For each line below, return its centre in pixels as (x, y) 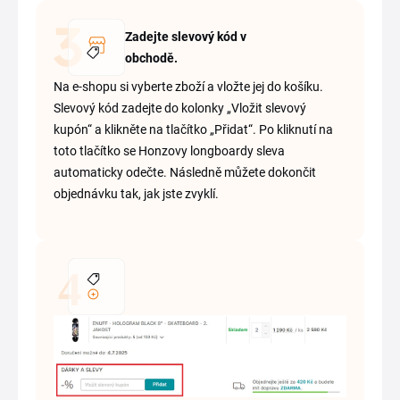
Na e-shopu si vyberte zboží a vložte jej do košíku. (188, 86)
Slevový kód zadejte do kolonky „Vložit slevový (180, 108)
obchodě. (151, 58)
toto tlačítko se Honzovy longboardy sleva (169, 150)
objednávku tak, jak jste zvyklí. (136, 193)
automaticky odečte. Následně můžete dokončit (185, 172)
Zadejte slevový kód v (186, 36)
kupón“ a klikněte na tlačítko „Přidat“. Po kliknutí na (193, 129)
